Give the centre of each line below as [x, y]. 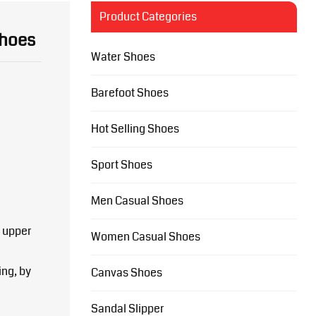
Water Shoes [123, 57]
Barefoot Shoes [129, 93]
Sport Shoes [121, 165]
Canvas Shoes [126, 273]
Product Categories [148, 17]
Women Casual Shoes [145, 237]
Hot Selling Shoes [135, 129]
